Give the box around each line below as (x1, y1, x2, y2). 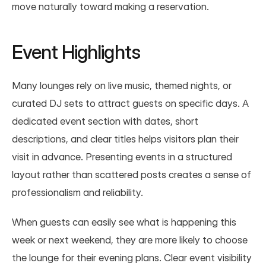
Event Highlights (12, 40, 140, 64)
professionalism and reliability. (12, 186, 143, 198)
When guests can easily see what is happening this (12, 216, 236, 228)
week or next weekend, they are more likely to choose (12, 233, 248, 246)
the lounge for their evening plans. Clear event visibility (12, 251, 252, 264)
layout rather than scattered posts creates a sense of (12, 168, 251, 180)
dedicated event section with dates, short (12, 115, 198, 127)
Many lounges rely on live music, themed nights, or (12, 79, 232, 91)
